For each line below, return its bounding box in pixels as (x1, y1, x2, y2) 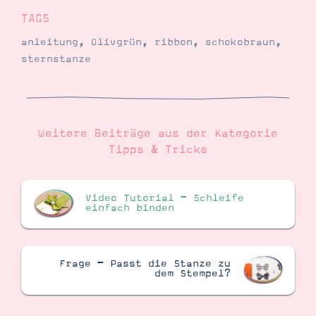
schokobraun (205, 36, 275, 48)
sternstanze (21, 53, 91, 65)
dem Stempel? (154, 268, 231, 280)
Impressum (66, 46, 111, 55)
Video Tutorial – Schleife (85, 192, 245, 204)
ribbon (154, 36, 193, 48)
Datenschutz (123, 46, 178, 55)
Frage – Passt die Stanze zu (59, 258, 231, 270)
